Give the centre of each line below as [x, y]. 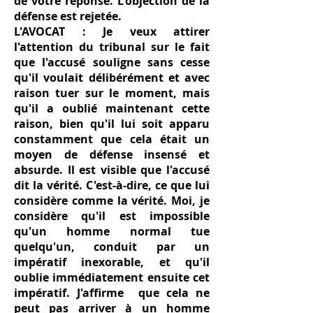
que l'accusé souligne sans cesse [112, 62]
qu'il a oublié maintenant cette [112, 108]
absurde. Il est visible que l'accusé [112, 170]
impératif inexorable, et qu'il [112, 262]
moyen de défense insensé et [112, 154]
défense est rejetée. [68, 16]
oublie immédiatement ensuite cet [112, 277]
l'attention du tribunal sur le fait [112, 47]
